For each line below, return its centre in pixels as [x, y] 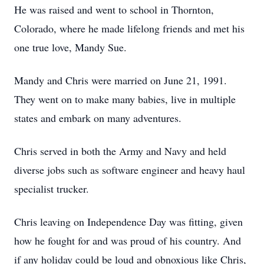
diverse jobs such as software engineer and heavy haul [130, 170]
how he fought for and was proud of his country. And [128, 240]
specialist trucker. [52, 189]
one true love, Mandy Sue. [70, 47]
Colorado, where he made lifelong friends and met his [129, 28]
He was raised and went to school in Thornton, [114, 9]
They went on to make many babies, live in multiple [125, 99]
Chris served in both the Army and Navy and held [120, 151]
